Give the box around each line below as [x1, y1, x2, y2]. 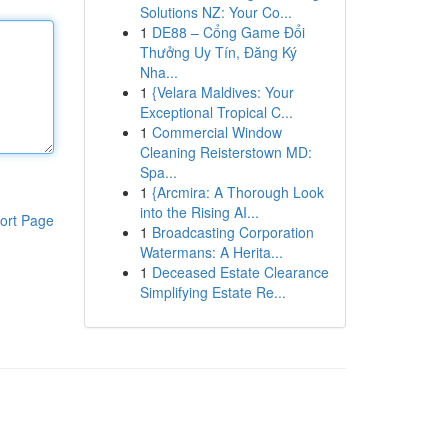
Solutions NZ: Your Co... [139, 2, 292, 22]
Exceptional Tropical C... [139, 102, 293, 122]
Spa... [139, 162, 177, 182]
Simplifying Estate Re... [139, 282, 286, 302]
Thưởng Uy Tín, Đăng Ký [139, 42, 297, 62]
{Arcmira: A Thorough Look [151, 182, 324, 202]
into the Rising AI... [139, 202, 259, 222]
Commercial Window [151, 122, 282, 142]
